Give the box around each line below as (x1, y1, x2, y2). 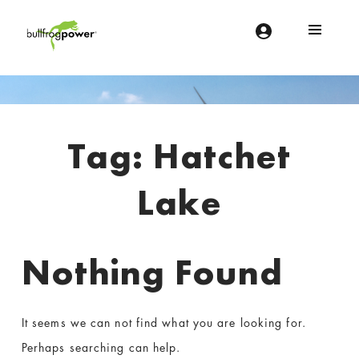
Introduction (20, 132, 189, 171)
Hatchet (152, 132, 292, 179)
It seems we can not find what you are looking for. (21, 315, 306, 331)
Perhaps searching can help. (21, 340, 181, 356)
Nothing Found (21, 249, 284, 296)
